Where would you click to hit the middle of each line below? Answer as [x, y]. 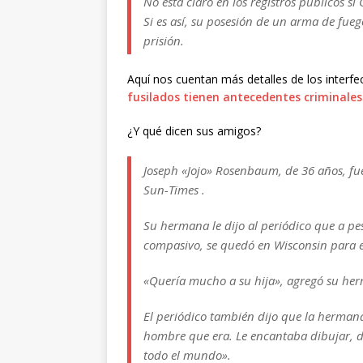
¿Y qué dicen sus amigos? [194, 131]
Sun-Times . [174, 190]
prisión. [165, 41]
